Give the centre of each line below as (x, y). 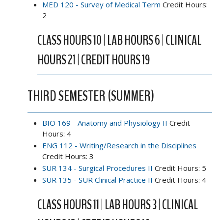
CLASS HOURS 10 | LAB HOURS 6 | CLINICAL (119, 40)
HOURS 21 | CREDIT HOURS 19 (94, 60)
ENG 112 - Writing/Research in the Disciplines (119, 145)
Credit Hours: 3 (68, 156)
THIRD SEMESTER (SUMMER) (91, 96)
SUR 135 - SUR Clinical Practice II (97, 179)
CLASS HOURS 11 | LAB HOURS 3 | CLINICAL (118, 205)
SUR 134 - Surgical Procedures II (97, 168)
